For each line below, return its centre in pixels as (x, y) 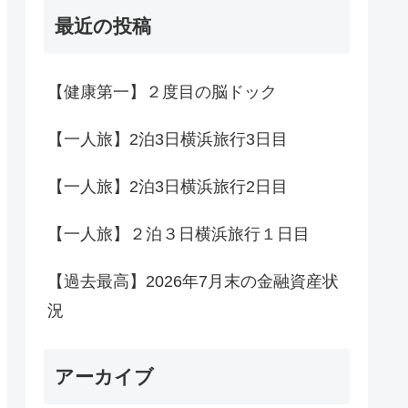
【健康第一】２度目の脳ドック (162, 92)
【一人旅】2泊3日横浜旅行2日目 (168, 187)
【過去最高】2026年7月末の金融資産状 (193, 282)
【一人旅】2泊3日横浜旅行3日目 (168, 140)
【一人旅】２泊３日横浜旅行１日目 (178, 235)
